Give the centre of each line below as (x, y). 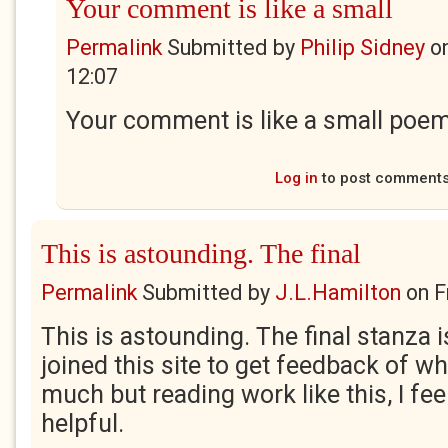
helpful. (82, 423)
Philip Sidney (362, 47)
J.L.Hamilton (338, 292)
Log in (296, 178)
